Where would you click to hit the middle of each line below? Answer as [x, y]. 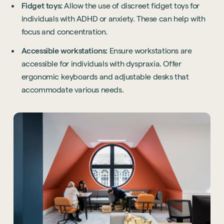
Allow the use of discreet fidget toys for [131, 6]
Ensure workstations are [150, 51]
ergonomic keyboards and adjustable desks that [105, 77]
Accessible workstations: [64, 51]
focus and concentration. [64, 32]
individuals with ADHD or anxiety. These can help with [113, 19]
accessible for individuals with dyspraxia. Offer [101, 64]
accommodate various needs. [72, 90]
